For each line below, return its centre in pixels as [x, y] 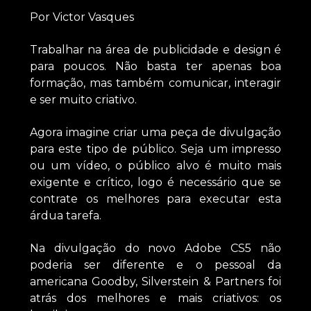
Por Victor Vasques [82, 17]
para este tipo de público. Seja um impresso [155, 149]
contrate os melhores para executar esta [155, 199]
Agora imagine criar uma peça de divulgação [155, 132]
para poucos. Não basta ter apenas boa [155, 67]
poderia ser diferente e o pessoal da [155, 264]
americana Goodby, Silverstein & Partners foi [155, 281]
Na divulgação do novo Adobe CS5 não [155, 248]
